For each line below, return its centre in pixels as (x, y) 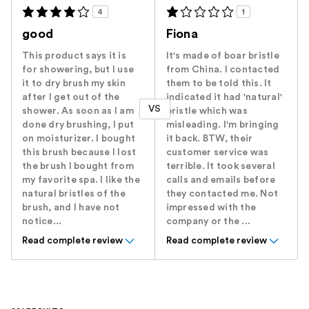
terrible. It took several (220, 167)
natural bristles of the (74, 194)
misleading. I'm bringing (222, 125)
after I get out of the (71, 98)
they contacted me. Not (222, 194)
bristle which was (207, 111)
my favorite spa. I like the (81, 180)
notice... (42, 222)
